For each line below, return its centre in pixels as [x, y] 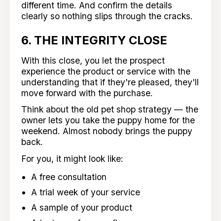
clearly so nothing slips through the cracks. [107, 16]
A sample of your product [81, 207]
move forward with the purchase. [87, 93]
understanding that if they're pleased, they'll [110, 82]
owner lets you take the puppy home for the [108, 120]
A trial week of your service [85, 192]
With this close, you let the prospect [93, 60]
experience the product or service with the [106, 71]
